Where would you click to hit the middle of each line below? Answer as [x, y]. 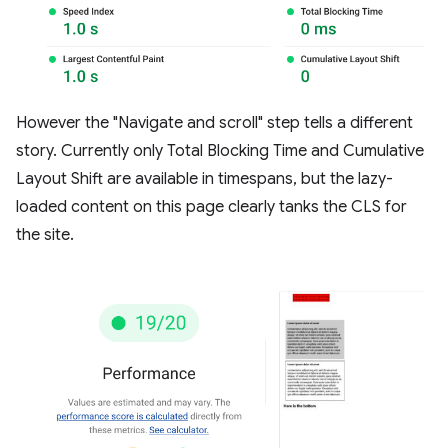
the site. [45, 235]
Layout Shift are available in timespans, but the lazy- [204, 179]
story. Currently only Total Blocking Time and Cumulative [220, 151]
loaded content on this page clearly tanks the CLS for [211, 207]
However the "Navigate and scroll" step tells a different [214, 123]
